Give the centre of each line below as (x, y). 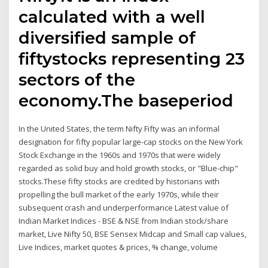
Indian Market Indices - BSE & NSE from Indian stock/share (124, 220)
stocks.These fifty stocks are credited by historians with (119, 181)
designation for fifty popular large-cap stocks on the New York (131, 141)
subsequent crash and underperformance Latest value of (124, 207)
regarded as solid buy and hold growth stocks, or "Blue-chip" (129, 168)
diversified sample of (107, 37)
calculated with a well (112, 16)
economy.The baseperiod (126, 100)
